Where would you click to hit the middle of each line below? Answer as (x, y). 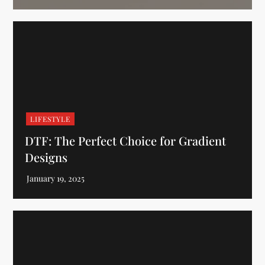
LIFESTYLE (51, 119)
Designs (46, 157)
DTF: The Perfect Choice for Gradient (126, 140)
